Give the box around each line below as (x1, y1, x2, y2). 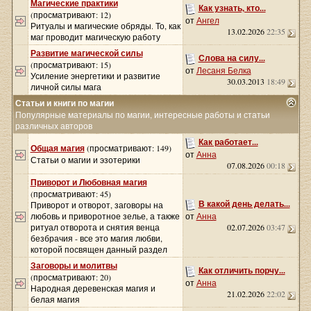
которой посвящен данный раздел (30, 244, 167, 255)
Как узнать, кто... (198, 2, 266, 14)
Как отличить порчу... (198, 264, 285, 276)
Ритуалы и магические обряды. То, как (30, 20, 180, 31)
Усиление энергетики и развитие (30, 70, 160, 81)
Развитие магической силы (30, 47, 143, 59)
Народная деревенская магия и (30, 283, 155, 294)
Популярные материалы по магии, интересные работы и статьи (15, 109, 270, 120)
